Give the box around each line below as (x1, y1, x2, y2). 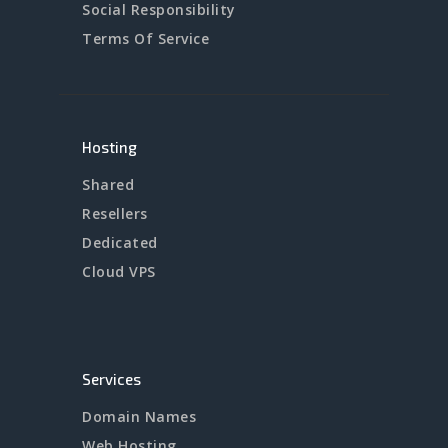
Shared (82, 174, 134, 194)
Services (82, 369, 141, 388)
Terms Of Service (82, 28, 209, 48)
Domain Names (82, 406, 196, 426)
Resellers (82, 203, 148, 223)
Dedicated (82, 232, 158, 252)
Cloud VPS (82, 261, 156, 281)
